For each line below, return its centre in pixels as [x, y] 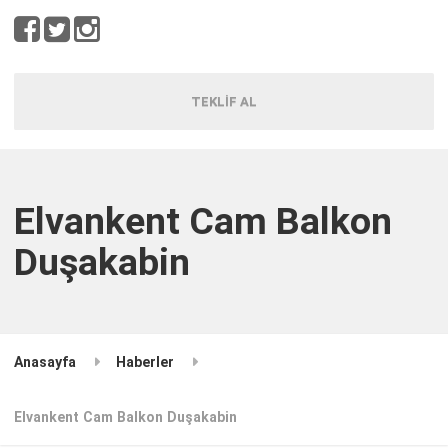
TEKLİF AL [224, 101]
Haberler [145, 361]
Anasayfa [45, 361]
